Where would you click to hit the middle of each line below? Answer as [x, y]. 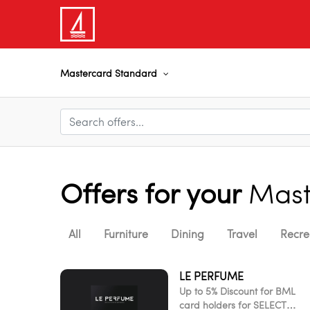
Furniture [126, 234]
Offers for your [154, 193]
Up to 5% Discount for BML [237, 291]
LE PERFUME [211, 276]
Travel [242, 234]
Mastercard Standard [110, 73]
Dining [188, 234]
